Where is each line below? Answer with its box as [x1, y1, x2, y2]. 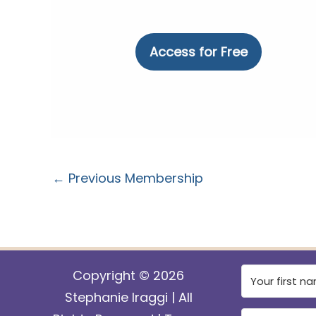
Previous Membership [65, 169, 203, 188]
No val [135, 35, 174, 53]
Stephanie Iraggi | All [64, 288, 193, 307]
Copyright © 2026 [73, 267, 184, 285]
